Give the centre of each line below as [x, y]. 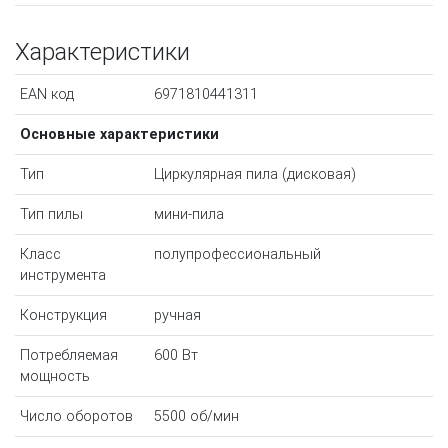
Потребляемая [68, 356]
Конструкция [63, 316]
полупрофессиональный [237, 255]
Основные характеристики [119, 135]
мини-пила [188, 215]
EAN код [46, 95]
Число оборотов [76, 417]
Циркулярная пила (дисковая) [254, 175]
